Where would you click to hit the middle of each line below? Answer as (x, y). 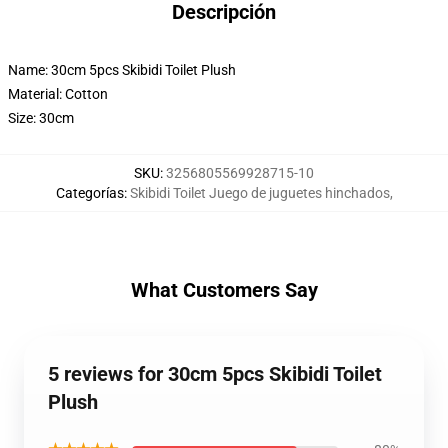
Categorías (89, 193)
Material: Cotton (58, 94)
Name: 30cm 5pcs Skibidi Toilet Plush (122, 70)
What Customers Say (224, 290)
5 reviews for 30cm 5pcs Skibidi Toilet (215, 374)
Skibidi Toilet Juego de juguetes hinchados (259, 193)
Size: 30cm (41, 118)
